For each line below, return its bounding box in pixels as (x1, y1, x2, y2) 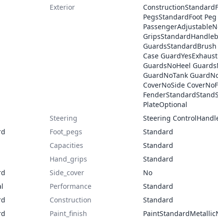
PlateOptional (143, 100, 187, 109)
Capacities (50, 141, 83, 150)
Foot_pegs (50, 127, 82, 136)
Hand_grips (50, 154, 87, 163)
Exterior (50, 2, 75, 12)
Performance (50, 182, 91, 191)
